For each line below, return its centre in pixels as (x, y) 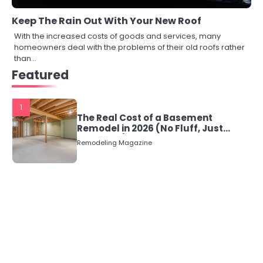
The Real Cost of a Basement (145, 118)
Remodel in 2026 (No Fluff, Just (150, 129)
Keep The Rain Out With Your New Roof (107, 21)
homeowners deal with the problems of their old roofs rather (129, 48)
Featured (40, 75)
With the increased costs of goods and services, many (117, 36)
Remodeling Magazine (114, 143)
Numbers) (102, 139)
